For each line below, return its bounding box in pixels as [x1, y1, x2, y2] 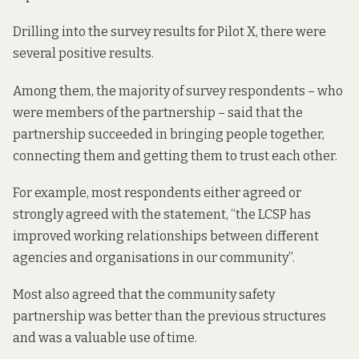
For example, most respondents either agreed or [13, 184, 301, 200]
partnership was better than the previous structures [13, 308, 326, 324]
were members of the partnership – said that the [13, 104, 303, 120]
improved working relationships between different [13, 228, 319, 244]
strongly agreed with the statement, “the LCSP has [13, 206, 311, 222]
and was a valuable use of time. [13, 329, 197, 345]
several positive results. [13, 46, 154, 62]
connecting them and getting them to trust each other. [13, 147, 337, 163]
